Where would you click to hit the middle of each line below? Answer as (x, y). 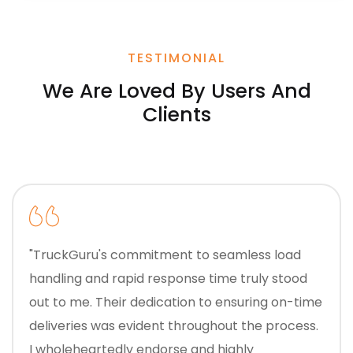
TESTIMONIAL (176, 58)
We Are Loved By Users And (176, 91)
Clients (176, 115)
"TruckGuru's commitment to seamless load (165, 255)
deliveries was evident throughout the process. (174, 326)
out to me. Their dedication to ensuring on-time (176, 303)
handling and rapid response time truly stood (57, 279)
